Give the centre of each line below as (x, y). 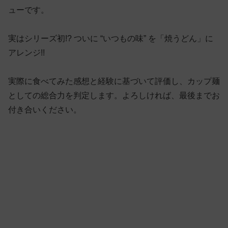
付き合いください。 (45, 109)
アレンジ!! (26, 52)
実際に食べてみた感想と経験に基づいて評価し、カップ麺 (114, 81)
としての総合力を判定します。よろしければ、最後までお (114, 95)
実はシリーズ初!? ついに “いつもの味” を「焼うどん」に (111, 38)
